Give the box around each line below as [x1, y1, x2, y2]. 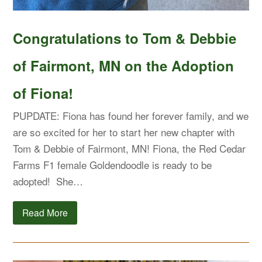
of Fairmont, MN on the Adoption [13, 55, 235, 75]
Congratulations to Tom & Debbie [13, 27, 237, 48]
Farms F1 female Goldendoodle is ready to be [13, 157, 212, 172]
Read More [22, 206, 68, 219]
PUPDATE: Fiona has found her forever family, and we [13, 108, 249, 123]
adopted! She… [13, 173, 84, 188]
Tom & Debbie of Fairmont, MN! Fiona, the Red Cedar [13, 140, 246, 156]
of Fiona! [13, 82, 74, 103]
